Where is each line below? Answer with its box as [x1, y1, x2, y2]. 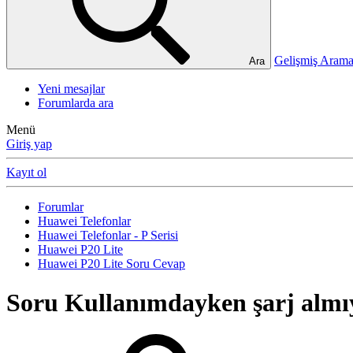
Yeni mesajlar [38, 82, 105, 96]
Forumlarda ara [38, 96, 113, 110]
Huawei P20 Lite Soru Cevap [38, 257, 185, 271]
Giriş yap [6, 137, 52, 151]
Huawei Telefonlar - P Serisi [38, 229, 178, 243]
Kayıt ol [6, 165, 46, 180]
